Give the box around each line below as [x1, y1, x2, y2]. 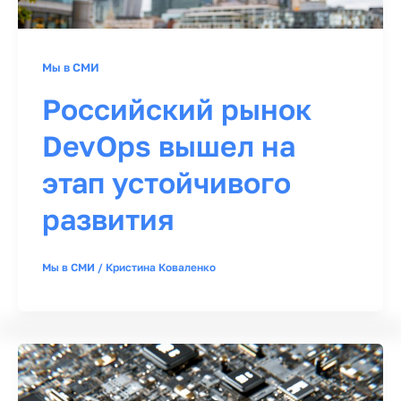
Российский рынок [42, 91, 311, 126]
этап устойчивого [42, 165, 291, 200]
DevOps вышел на [42, 128, 295, 163]
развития [42, 201, 175, 236]
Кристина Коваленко [106, 260, 216, 274]
